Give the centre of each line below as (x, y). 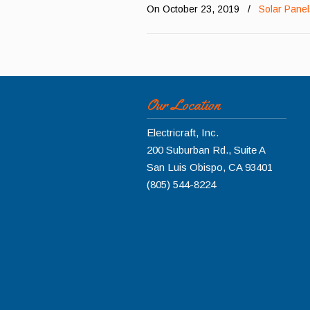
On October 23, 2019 (194, 9)
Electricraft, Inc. (183, 133)
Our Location (183, 105)
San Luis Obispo (185, 167)
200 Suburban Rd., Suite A (206, 150)
